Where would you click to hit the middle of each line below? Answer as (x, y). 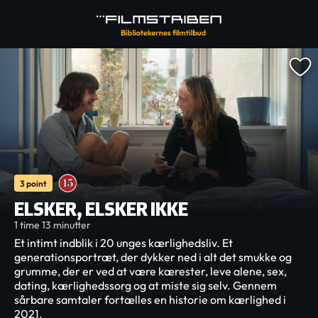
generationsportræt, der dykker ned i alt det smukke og (153, 257)
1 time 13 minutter (53, 225)
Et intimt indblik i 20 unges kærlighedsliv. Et (124, 243)
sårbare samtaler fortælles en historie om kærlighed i (150, 300)
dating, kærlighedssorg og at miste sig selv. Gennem (146, 285)
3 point (33, 183)
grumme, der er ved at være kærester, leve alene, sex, (150, 271)
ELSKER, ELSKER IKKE (101, 209)
